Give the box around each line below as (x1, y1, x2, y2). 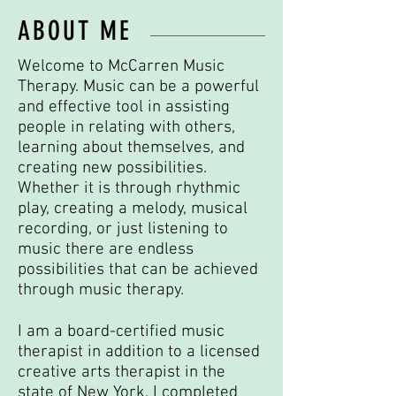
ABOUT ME (18, 15, 132, 47)
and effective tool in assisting (18, 97, 230, 118)
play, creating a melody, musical (18, 199, 247, 219)
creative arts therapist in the (18, 362, 225, 383)
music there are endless (18, 240, 194, 260)
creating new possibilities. (18, 158, 207, 179)
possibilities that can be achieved (18, 260, 258, 280)
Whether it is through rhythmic (18, 179, 240, 199)
